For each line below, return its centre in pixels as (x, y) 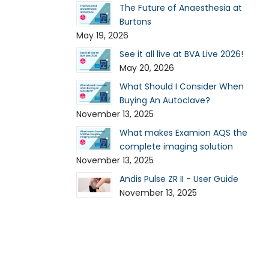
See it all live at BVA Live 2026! (181, 54)
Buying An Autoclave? (165, 100)
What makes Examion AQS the (183, 133)
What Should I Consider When (182, 86)
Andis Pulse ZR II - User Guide (179, 179)
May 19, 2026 (102, 35)
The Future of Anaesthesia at (181, 8)
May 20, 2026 (147, 68)
